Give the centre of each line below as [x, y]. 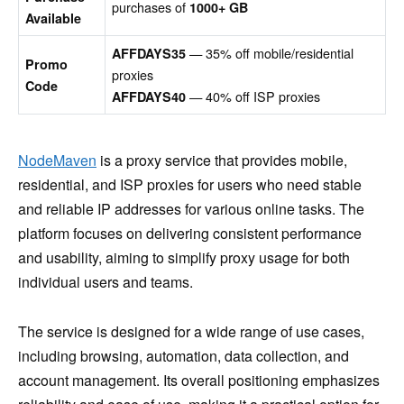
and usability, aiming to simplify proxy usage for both [184, 258]
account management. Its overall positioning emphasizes [199, 380]
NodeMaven [57, 161]
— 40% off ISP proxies [255, 96]
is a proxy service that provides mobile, [222, 161]
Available [54, 18]
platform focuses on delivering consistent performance [190, 234]
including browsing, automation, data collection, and [184, 355]
